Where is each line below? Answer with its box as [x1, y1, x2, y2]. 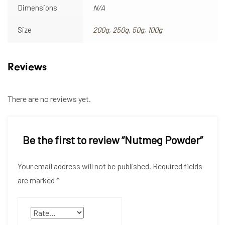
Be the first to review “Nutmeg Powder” [22, 133, 203, 146]
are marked [18, 175, 56, 185]
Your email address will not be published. [18, 161, 151, 171]
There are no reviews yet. [8, 94, 91, 104]
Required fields [153, 161, 202, 171]
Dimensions [18, 3, 57, 13]
